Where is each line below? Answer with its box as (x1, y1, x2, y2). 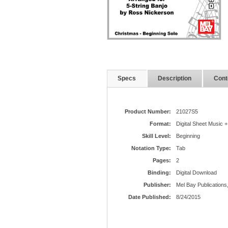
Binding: (147, 169, 171, 176)
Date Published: (128, 194, 171, 200)
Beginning (176, 133, 200, 139)
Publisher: (143, 182, 171, 188)
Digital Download (176, 169, 217, 176)
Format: (149, 121, 171, 127)
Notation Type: (131, 145, 171, 151)
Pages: (152, 157, 171, 163)
